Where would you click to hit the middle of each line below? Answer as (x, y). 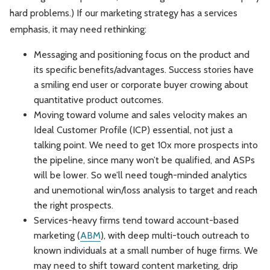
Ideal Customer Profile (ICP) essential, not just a (133, 130)
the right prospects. (74, 206)
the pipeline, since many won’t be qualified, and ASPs (144, 160)
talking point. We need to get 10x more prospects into (146, 145)
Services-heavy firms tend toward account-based (136, 221)
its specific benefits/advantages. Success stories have (144, 70)
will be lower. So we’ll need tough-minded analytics (140, 175)
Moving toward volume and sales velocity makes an (140, 115)
